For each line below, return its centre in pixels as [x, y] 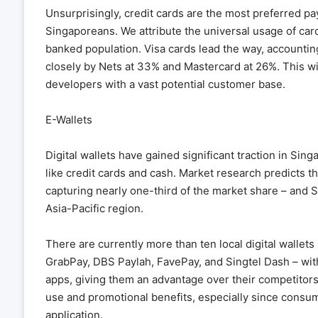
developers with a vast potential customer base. [165, 84]
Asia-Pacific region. [94, 208]
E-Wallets [68, 119]
